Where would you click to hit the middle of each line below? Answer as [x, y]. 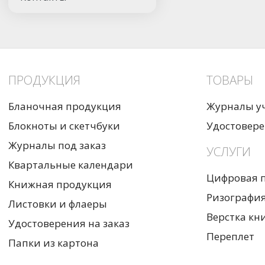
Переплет [230, 236]
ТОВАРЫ [230, 80]
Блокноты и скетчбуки [64, 125]
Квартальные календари [71, 164]
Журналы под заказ [57, 145]
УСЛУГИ [228, 151]
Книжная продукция [60, 184]
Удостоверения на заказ [69, 223]
